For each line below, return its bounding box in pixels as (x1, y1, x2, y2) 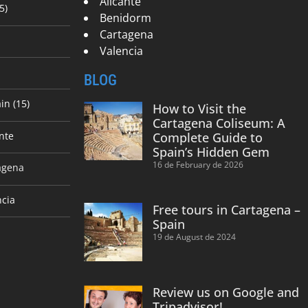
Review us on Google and (153, 284, 300, 301)
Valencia (100, 43, 143, 58)
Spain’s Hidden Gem (153, 143, 270, 160)
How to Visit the (153, 100, 247, 117)
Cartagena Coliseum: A (153, 114, 286, 131)
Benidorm (100, 10, 151, 25)
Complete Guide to (153, 129, 263, 146)
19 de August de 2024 (153, 230, 236, 243)
